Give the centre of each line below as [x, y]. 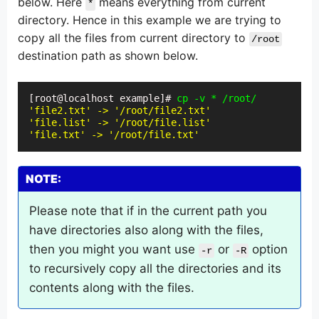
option [268, 250]
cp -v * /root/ [216, 99]
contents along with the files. [112, 288]
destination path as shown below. [108, 56]
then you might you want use [114, 250]
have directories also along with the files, [146, 230]
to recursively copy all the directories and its [155, 269]
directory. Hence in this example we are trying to [150, 20]
